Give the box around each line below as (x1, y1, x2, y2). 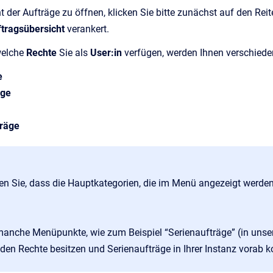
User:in (88, 47, 124, 58)
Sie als (57, 47, 88, 58)
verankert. (67, 23, 114, 35)
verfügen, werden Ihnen (124, 47, 224, 58)
